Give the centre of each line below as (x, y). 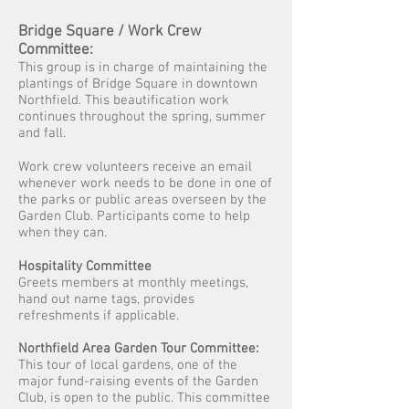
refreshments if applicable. (99, 316)
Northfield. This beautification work (124, 100)
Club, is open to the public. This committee (144, 398)
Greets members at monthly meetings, (133, 283)
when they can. (63, 233)
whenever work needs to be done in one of (145, 184)
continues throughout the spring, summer (142, 117)
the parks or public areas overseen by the (142, 200)
